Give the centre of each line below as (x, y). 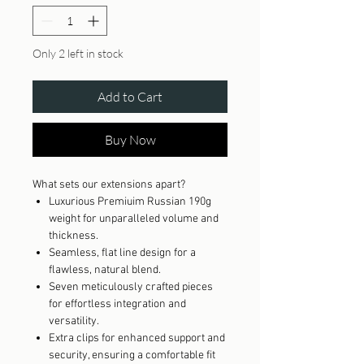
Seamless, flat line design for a (122, 253)
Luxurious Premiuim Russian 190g (130, 202)
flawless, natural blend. (105, 270)
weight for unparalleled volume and (134, 219)
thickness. (74, 236)
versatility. (74, 321)
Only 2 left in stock (78, 53)
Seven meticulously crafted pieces (131, 287)
